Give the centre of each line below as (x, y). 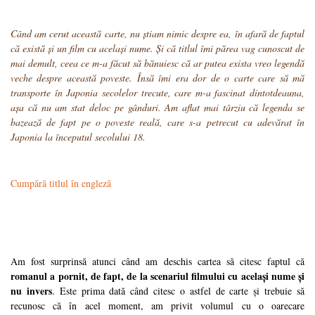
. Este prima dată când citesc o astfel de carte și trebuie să (178, 291)
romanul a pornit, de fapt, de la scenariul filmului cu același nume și (157, 276)
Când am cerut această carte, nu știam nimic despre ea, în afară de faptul (157, 34)
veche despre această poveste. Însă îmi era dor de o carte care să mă (157, 78)
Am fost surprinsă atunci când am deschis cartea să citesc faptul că (157, 262)
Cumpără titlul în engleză (61, 184)
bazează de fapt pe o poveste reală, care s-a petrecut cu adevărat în (157, 122)
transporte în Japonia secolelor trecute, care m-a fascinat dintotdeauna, (157, 93)
